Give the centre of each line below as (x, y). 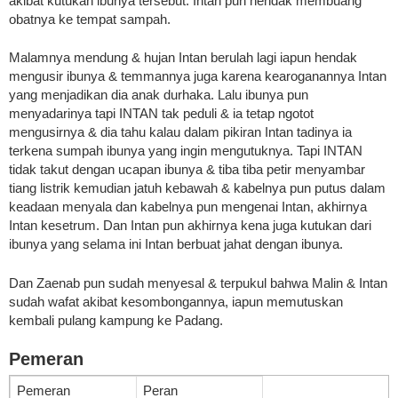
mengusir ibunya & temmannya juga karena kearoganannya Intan (198, 76)
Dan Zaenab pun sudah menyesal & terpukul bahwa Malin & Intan (198, 283)
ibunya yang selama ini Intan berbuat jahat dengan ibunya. (176, 244)
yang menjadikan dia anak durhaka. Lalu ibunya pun (159, 95)
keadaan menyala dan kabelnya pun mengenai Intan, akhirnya (188, 207)
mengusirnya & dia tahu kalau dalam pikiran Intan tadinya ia (180, 132)
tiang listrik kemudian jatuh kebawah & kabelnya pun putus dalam (197, 188)
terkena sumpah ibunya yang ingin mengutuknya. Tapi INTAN (186, 151)
